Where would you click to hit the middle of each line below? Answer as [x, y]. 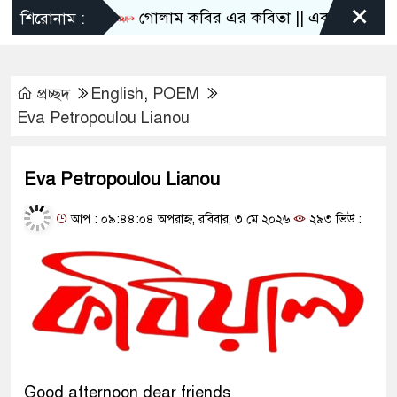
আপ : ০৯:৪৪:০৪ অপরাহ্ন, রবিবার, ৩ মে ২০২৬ [179, 220]
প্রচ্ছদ [54, 94]
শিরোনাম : [53, 19]
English [117, 94]
